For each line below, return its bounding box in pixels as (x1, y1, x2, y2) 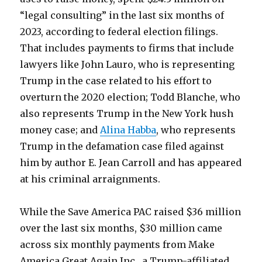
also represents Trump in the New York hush (20, 108, 234, 119)
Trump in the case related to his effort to (20, 75, 212, 87)
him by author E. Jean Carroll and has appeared (20, 157, 242, 168)
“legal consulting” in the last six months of (20, 9, 225, 21)
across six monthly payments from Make (20, 239, 215, 250)
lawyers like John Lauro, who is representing (20, 58, 235, 70)
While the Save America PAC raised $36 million (20, 206, 242, 218)
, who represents (156, 124, 236, 136)
